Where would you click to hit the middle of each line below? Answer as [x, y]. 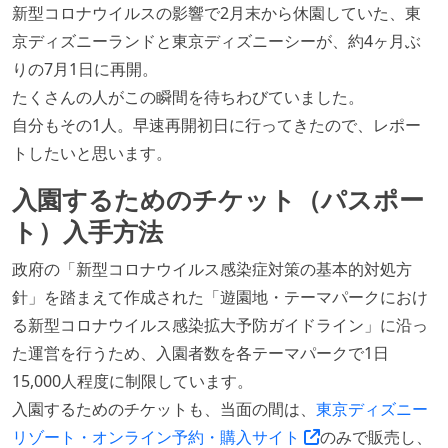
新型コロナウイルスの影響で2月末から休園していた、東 [216, 13]
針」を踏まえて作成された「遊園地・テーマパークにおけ [220, 297]
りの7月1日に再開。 [85, 69]
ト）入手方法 [87, 231]
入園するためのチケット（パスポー [218, 199]
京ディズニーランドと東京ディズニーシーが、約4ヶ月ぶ [216, 41]
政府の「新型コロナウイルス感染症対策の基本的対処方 [212, 269]
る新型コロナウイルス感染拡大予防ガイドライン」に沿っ [220, 325]
